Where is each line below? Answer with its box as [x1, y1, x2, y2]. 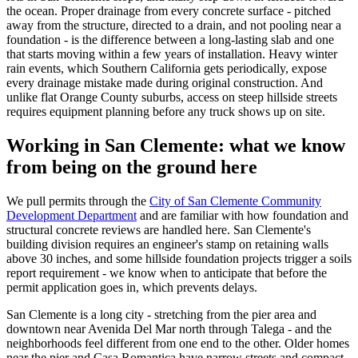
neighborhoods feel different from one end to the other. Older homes [6, 336, 349, 351]
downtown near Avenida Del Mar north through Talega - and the [6, 322, 332, 336]
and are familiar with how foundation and [140, 209, 348, 223]
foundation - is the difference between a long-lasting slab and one [6, 33, 334, 47]
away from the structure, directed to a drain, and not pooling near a [6, 18, 341, 33]
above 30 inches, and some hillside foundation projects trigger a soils [6, 252, 352, 266]
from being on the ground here [6, 157, 257, 178]
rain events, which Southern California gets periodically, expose [6, 62, 327, 76]
